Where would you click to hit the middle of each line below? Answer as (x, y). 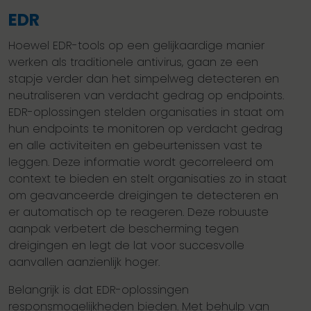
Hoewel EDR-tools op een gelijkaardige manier (136, 46)
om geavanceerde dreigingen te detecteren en (143, 196)
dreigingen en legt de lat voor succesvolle (126, 246)
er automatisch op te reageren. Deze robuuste (138, 212)
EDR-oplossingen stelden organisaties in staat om (146, 112)
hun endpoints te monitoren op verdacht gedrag (145, 129)
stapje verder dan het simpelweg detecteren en (144, 79)
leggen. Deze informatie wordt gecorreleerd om (141, 162)
